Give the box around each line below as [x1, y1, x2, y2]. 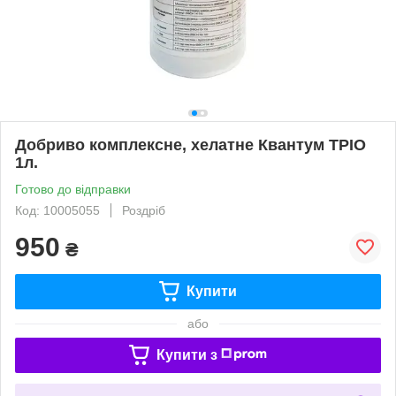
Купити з [156, 346, 217, 362]
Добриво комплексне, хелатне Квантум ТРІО [15, 135, 366, 154]
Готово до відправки [15, 181, 131, 196]
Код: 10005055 [15, 202, 100, 217]
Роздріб [122, 202, 165, 217]
